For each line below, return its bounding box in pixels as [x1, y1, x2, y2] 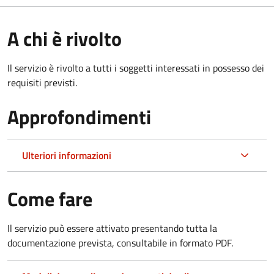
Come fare [7, 184, 92, 214]
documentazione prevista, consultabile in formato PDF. [7, 235, 233, 251]
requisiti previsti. [7, 75, 77, 91]
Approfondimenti [7, 102, 151, 132]
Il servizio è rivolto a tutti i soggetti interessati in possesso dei [7, 61, 264, 76]
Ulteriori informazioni [22, 148, 111, 163]
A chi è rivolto [7, 24, 122, 54]
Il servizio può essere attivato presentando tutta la [7, 221, 217, 236]
